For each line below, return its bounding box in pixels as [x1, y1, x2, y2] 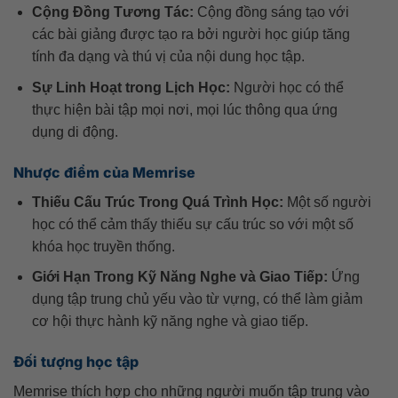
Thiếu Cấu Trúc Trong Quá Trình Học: [31, 194, 283, 210]
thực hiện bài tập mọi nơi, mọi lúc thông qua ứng [31, 101, 338, 117]
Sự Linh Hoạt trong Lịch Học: [31, 79, 230, 95]
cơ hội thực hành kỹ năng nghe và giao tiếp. [31, 314, 308, 330]
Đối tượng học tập [13, 353, 139, 371]
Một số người [283, 194, 371, 210]
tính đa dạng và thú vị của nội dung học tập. [31, 49, 305, 65]
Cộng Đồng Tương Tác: [31, 4, 194, 20]
